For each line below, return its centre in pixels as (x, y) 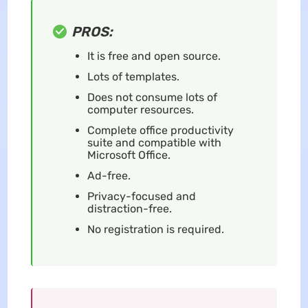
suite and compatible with (154, 143)
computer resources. (140, 110)
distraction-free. (129, 209)
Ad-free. (109, 176)
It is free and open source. (154, 56)
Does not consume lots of (152, 98)
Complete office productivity (160, 131)
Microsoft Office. (129, 155)
